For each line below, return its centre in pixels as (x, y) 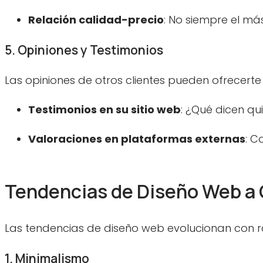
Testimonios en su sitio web (104, 109)
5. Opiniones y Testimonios (84, 50)
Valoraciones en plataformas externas (137, 139)
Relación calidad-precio (96, 19)
